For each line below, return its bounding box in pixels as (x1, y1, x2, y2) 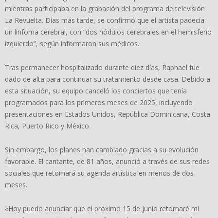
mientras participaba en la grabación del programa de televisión (5, 3, 205, 13)
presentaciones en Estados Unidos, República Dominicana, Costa (5, 109, 210, 119)
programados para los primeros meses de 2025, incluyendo (5, 97, 193, 107)
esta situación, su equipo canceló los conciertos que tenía (5, 86, 187, 95)
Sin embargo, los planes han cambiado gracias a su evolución (5, 145, 199, 154)
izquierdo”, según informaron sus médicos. (5, 38, 139, 48)
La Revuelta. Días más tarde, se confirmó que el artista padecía (5, 15, 204, 25)
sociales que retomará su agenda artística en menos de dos (5, 168, 194, 178)
